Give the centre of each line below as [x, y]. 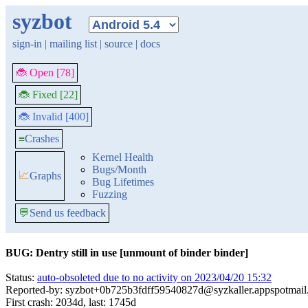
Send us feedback [68, 213]
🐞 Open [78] [45, 73]
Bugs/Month [119, 169]
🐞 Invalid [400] [54, 117]
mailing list [73, 44]
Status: [21, 277]
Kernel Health [123, 157]
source [119, 44]
